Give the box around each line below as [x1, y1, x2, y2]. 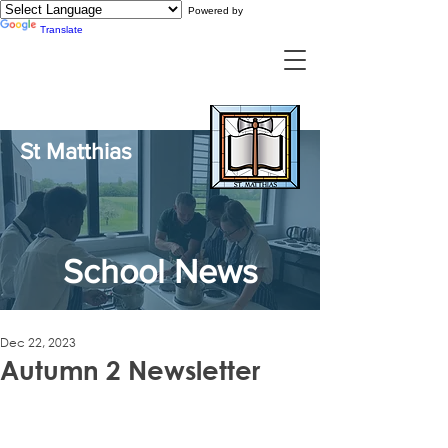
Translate [40, 24, 83, 35]
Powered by [182, 5, 243, 16]
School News [62, 253, 258, 290]
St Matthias [20, 139, 132, 163]
